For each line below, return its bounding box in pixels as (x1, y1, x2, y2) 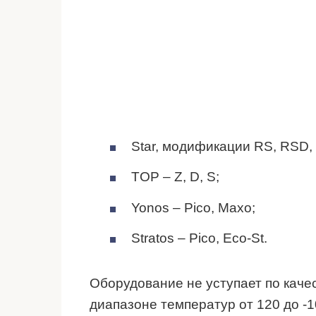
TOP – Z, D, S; (131, 169, 219, 185)
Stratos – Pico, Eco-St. (131, 230, 267, 245)
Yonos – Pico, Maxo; (131, 200, 255, 215)
